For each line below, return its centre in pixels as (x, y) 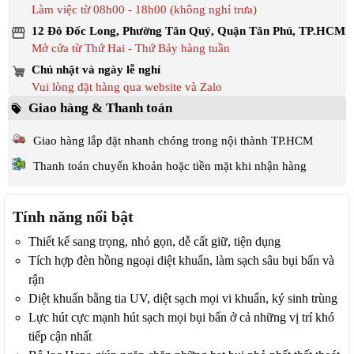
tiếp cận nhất (60, 336)
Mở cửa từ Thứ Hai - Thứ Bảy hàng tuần (131, 48)
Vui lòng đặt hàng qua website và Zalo (127, 87)
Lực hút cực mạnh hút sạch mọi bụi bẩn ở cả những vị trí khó (181, 317)
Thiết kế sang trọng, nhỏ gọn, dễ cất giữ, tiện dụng (154, 241)
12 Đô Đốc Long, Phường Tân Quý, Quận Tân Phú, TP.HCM (188, 31)
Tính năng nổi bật (73, 217)
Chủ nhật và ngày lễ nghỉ (96, 70)
